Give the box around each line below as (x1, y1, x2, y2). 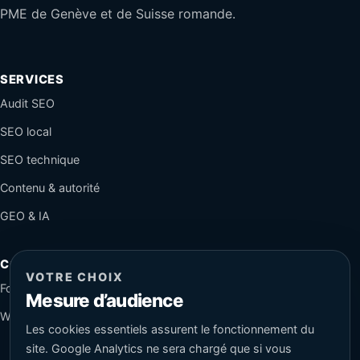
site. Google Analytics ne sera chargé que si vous (26, 342, 292, 356)
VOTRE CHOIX (26, 269, 124, 284)
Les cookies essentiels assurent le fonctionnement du (26, 322, 315, 337)
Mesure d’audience (26, 288, 183, 311)
